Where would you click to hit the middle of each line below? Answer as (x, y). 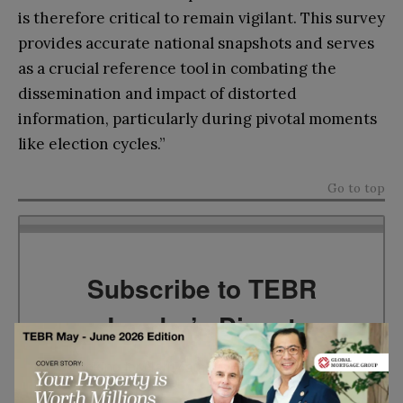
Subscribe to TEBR (201, 289)
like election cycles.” (92, 143)
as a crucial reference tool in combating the (177, 68)
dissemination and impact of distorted (157, 93)
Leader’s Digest (201, 327)
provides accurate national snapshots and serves (196, 43)
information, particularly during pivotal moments (197, 118)
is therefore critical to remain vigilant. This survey (201, 18)
